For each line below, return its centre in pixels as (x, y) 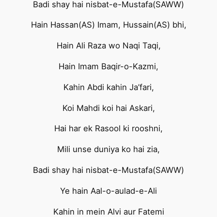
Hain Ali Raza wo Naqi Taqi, (108, 46)
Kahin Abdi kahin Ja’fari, (108, 87)
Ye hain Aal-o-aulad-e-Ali (108, 191)
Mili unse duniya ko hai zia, (108, 149)
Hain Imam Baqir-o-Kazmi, (108, 67)
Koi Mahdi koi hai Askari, (108, 108)
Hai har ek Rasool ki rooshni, (108, 129)
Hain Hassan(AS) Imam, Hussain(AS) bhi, (108, 25)
